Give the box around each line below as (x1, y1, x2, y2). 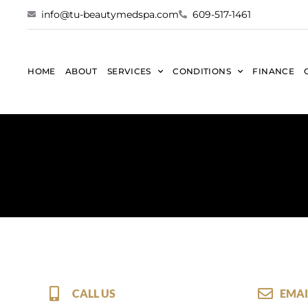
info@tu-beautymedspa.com (41, 8, 179, 21)
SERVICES (107, 66, 151, 77)
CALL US (71, 287, 115, 300)
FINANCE (252, 66, 295, 77)
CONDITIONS (173, 66, 231, 77)
